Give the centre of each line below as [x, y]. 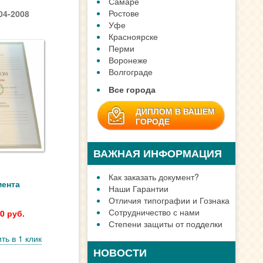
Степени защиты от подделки [166, 224]
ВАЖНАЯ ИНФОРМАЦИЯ [158, 153]
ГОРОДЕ [153, 121]
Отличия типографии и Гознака [169, 200]
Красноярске [134, 36]
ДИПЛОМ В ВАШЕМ [176, 111]
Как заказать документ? [154, 177]
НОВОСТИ [120, 252]
